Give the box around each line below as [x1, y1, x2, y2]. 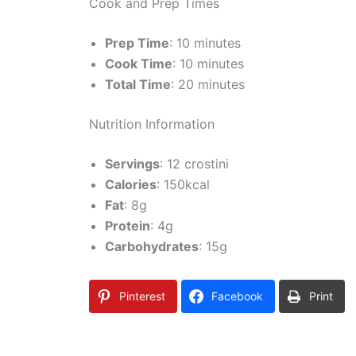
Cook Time [105, 56, 172, 72]
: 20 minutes [171, 76, 245, 93]
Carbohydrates [105, 238, 199, 255]
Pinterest [119, 289, 165, 304]
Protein [105, 218, 150, 234]
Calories [105, 176, 157, 193]
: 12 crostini [160, 156, 229, 172]
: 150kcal [157, 176, 210, 193]
